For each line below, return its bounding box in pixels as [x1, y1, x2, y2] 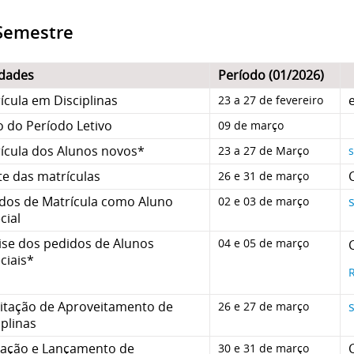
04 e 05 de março [218, 235, 309, 250]
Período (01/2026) [218, 66, 324, 84]
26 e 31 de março [218, 168, 309, 183]
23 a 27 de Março [218, 142, 309, 158]
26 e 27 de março [218, 298, 309, 314]
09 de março [218, 117, 284, 133]
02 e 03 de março [218, 193, 309, 209]
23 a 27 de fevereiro [218, 92, 323, 107]
